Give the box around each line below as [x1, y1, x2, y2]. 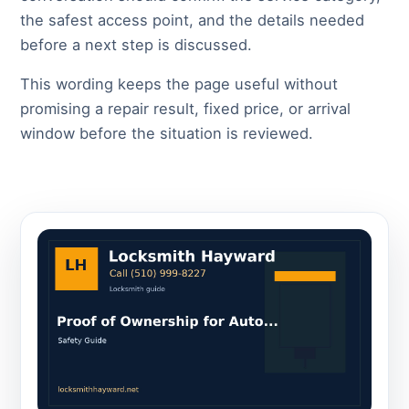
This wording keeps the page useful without [20, 75, 338, 94]
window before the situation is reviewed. [20, 124, 313, 143]
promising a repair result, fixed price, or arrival [20, 100, 351, 119]
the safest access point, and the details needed [20, 10, 364, 29]
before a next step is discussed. [20, 35, 252, 54]
